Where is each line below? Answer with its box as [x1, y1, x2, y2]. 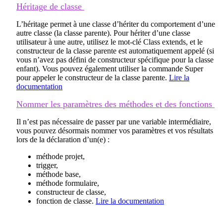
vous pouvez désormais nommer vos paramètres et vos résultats [16, 126, 213, 135]
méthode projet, [36, 152, 85, 161]
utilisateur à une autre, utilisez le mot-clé [16, 37, 143, 46]
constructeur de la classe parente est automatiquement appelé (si [16, 46, 214, 55]
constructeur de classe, [36, 187, 106, 196]
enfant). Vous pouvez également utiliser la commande [16, 64, 185, 73]
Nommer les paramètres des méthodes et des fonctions [16, 99, 215, 109]
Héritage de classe [16, 1, 84, 11]
